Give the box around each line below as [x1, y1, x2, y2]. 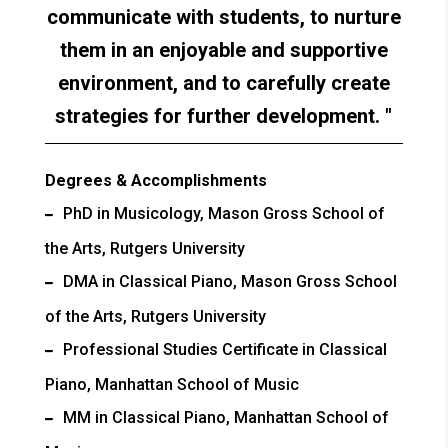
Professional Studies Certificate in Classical [62, 340, 387, 360]
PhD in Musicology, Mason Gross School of [62, 204, 385, 224]
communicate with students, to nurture [46, 5, 401, 30]
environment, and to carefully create [57, 71, 390, 96]
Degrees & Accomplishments [44, 171, 267, 191]
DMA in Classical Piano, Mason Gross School [62, 272, 397, 292]
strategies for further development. [55, 104, 381, 129]
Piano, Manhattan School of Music [44, 375, 299, 395]
